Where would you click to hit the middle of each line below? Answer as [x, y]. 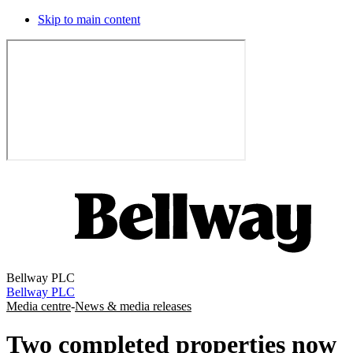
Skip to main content [89, 19]
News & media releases [133, 306]
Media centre [39, 306]
